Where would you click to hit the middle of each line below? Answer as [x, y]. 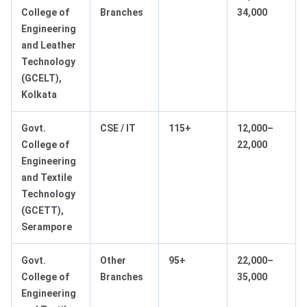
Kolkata [39, 95]
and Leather [49, 46]
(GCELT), [41, 78]
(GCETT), [42, 211]
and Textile [47, 178]
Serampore [47, 227]
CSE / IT [118, 128]
